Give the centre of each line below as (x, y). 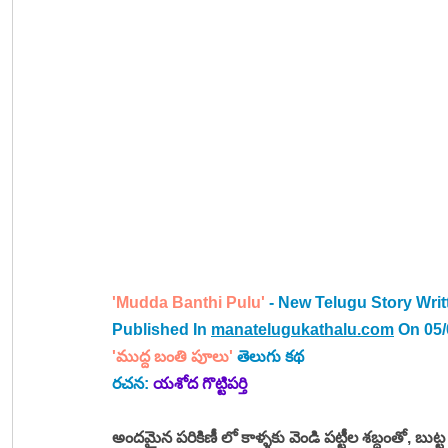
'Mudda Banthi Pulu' (188, 302)
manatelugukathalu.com (302, 329)
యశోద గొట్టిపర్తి (200, 383)
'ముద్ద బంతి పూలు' (174, 356)
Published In (161, 329)
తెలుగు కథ (270, 356)
